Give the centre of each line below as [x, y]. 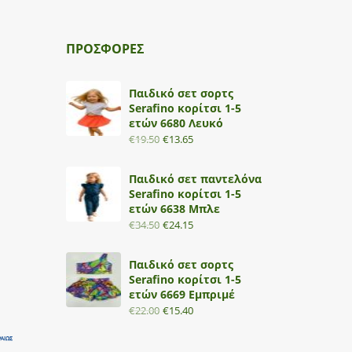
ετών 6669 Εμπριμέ [181, 294]
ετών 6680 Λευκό [176, 123]
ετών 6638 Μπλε [174, 208]
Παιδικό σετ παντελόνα [195, 178]
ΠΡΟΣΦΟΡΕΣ [104, 48]
